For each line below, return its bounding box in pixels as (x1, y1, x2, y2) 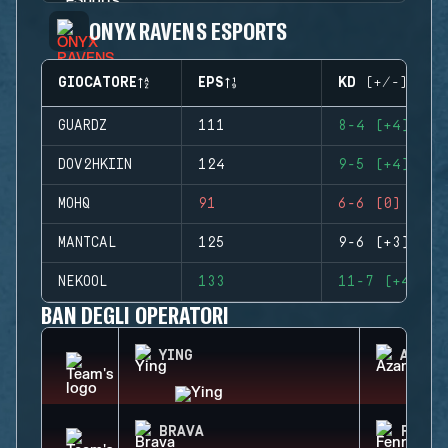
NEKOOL (58, 274, 108, 290)
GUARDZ (58, 118, 107, 134)
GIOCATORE (58, 75, 137, 91)
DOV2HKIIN (58, 157, 132, 173)
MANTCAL (58, 235, 117, 251)
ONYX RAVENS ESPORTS (89, 16, 287, 45)
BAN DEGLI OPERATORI (41, 300, 229, 329)
